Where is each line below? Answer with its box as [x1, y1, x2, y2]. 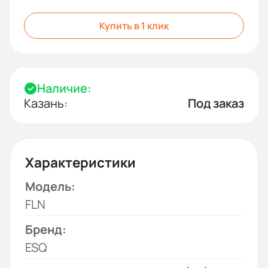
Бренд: [25, 221, 66, 237]
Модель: [25, 178, 75, 194]
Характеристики [25, 153, 136, 172]
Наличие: [37, 80, 92, 96]
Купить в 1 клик [99, 19, 169, 32]
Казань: [24, 95, 68, 111]
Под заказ [188, 95, 244, 111]
